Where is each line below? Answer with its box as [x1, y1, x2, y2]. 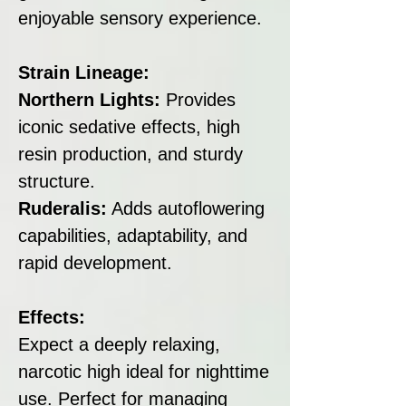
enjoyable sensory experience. [18, 7, 262, 28]
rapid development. [18, 252, 172, 273]
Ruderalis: [18, 198, 107, 218]
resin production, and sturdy [18, 143, 243, 164]
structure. [18, 170, 95, 191]
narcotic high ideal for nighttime [18, 361, 269, 382]
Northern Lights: [18, 89, 160, 110]
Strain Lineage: [18, 62, 150, 82]
